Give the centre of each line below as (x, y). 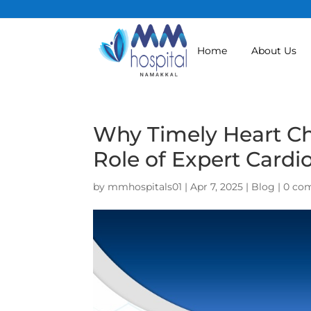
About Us (274, 50)
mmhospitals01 (145, 187)
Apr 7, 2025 (217, 187)
